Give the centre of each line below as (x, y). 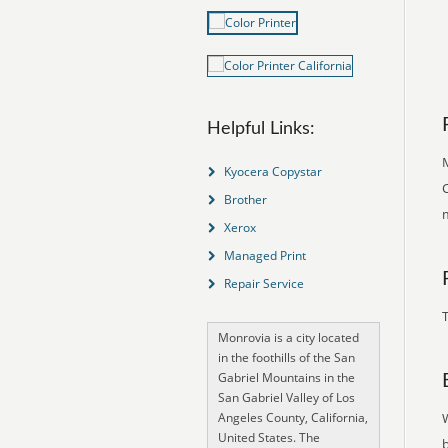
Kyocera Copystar (272, 171)
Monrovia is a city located (288, 337)
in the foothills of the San (286, 357)
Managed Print (264, 255)
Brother (245, 199)
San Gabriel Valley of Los (286, 397)
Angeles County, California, (293, 417)
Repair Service (263, 283)
